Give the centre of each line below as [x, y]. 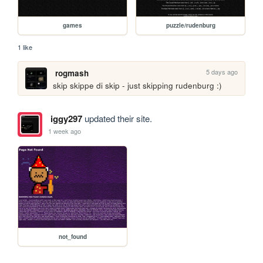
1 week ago [65, 131]
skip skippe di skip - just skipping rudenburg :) [138, 85]
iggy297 [66, 119]
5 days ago [222, 71]
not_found [73, 237]
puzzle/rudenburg [190, 25]
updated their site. [117, 119]
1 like [25, 47]
